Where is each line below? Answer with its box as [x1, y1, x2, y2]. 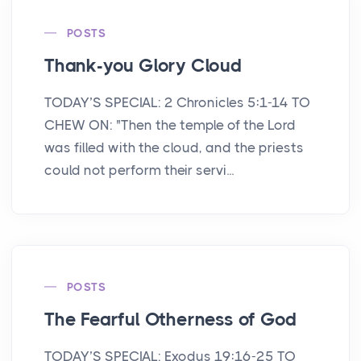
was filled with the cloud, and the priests [44, 139, 304, 156]
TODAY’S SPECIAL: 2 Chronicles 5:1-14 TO [44, 93, 310, 110]
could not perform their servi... [44, 161, 234, 178]
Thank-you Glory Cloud [44, 54, 242, 77]
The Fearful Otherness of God [44, 308, 297, 330]
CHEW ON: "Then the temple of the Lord [44, 116, 296, 133]
